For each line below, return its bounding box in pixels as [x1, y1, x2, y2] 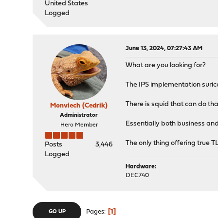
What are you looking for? [126, 62, 206, 69]
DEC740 [126, 172, 149, 179]
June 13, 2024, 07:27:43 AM [126, 45, 203, 52]
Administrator [60, 112, 98, 118]
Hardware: [126, 163, 157, 170]
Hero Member [60, 122, 98, 128]
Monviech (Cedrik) [50, 102, 108, 109]
